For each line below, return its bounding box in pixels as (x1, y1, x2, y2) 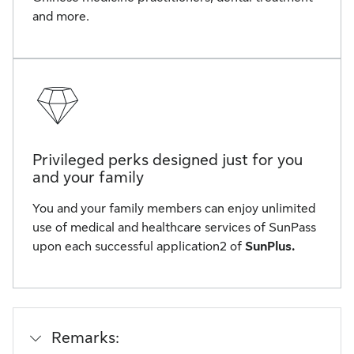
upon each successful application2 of (32, 239, 245, 254)
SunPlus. (245, 239, 295, 254)
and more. (32, 9, 89, 24)
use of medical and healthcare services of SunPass (32, 220, 316, 235)
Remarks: (51, 329, 119, 347)
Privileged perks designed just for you (32, 151, 303, 169)
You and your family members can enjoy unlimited (32, 201, 315, 216)
